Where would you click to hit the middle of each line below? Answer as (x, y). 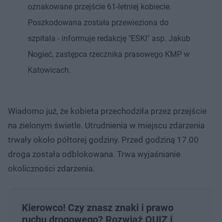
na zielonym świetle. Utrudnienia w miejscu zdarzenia (106, 125)
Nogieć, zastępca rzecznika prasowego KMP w (109, 54)
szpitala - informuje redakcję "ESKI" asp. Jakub (109, 38)
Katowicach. (49, 70)
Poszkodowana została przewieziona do (98, 22)
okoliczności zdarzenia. (51, 168)
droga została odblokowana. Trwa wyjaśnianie (94, 154)
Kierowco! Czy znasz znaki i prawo (98, 207)
